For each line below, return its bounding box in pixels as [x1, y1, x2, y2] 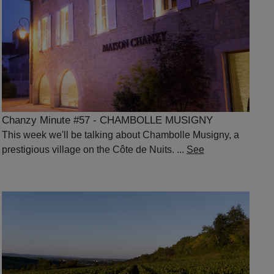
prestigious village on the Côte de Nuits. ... [1, 144, 187, 155]
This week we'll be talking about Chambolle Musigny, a [1, 130, 239, 141]
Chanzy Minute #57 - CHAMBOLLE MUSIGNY [1, 114, 213, 127]
